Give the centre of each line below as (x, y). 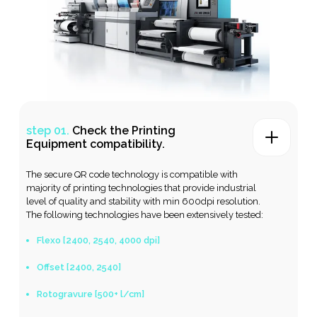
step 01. (48, 130)
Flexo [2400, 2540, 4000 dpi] (99, 240)
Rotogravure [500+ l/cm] (91, 294)
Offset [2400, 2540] (79, 267)
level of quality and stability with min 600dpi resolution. (144, 201)
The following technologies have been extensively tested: (145, 214)
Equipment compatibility (94, 144)
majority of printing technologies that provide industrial (142, 188)
